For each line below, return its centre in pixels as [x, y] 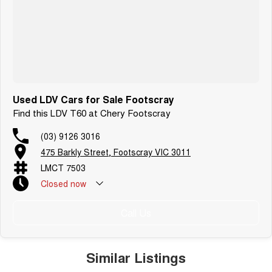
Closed [54, 183]
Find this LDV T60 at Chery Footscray [92, 112]
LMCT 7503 [63, 167]
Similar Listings [136, 257]
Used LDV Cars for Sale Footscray [93, 99]
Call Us [136, 212]
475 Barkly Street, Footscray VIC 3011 [116, 151]
